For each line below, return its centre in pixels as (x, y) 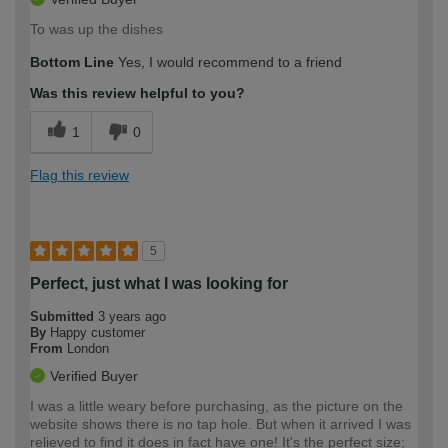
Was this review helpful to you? (137, 93)
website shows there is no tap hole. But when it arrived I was (220, 424)
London (88, 349)
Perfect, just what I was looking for (159, 284)
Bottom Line (72, 62)
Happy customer (97, 333)
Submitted (64, 317)
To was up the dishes (96, 29)
